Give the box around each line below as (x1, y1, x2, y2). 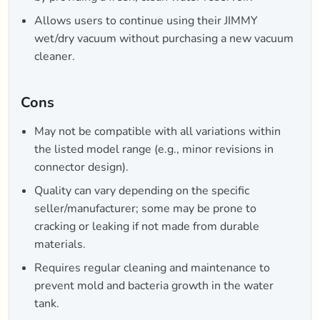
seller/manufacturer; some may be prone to (34, 201, 257, 217)
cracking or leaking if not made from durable (34, 219, 260, 235)
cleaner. (34, 49, 76, 65)
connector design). (34, 159, 129, 176)
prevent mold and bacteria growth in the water (34, 278, 274, 294)
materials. (34, 236, 86, 253)
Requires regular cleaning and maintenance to (34, 260, 271, 276)
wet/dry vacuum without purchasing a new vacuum (34, 31, 294, 47)
